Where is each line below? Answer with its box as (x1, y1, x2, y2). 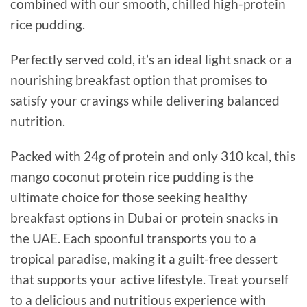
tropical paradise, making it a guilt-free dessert (10, 251, 278, 267)
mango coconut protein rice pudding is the (10, 169, 254, 185)
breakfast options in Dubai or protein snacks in (10, 210, 278, 226)
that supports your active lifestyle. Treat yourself (10, 271, 288, 288)
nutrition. (10, 113, 65, 130)
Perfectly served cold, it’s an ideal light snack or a (10, 51, 292, 68)
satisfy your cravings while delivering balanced (10, 93, 280, 109)
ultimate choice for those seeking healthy (10, 189, 247, 206)
